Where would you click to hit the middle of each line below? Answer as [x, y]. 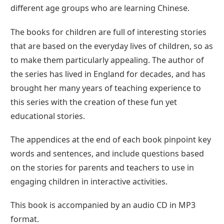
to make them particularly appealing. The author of [107, 60]
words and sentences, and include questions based [107, 153]
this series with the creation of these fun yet [94, 102]
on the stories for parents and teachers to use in [102, 167]
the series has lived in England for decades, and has [108, 74]
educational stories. [48, 116]
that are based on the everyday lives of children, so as [112, 46]
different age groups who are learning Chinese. [100, 8]
